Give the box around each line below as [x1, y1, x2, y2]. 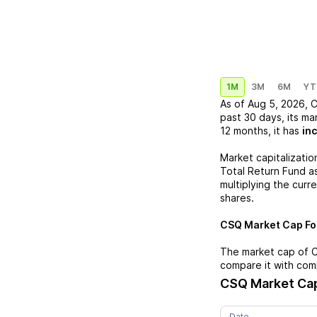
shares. [220, 192, 254, 204]
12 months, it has [220, 125, 299, 137]
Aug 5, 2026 [248, 98, 305, 110]
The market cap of [220, 246, 311, 258]
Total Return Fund [220, 165, 306, 177]
